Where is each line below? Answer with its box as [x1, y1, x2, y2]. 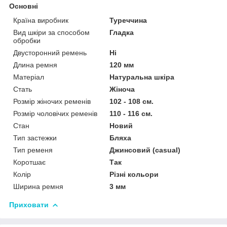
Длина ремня [13, 60, 57, 69]
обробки [13, 36, 41, 45]
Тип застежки [13, 133, 57, 142]
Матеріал [13, 72, 44, 81]
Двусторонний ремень [13, 48, 87, 57]
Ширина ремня [13, 182, 63, 191]
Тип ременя [13, 145, 53, 154]
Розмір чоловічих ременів [13, 109, 97, 118]
